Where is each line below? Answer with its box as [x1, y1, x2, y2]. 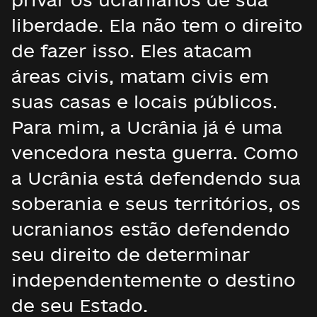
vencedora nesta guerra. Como [11, 142, 299, 163]
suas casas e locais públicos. [11, 91, 277, 112]
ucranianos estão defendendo [11, 219, 290, 239]
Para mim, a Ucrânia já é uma [11, 117, 282, 137]
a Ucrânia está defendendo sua [11, 168, 301, 188]
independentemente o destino [11, 270, 296, 290]
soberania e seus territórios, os [11, 193, 301, 214]
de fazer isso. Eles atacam [11, 40, 252, 61]
